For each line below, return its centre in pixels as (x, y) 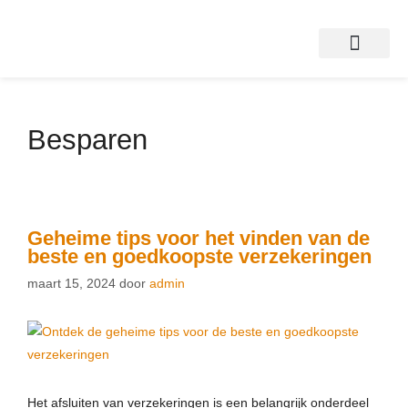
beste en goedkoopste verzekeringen (199, 256)
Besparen (87, 140)
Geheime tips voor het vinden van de (199, 238)
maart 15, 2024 (71, 283)
